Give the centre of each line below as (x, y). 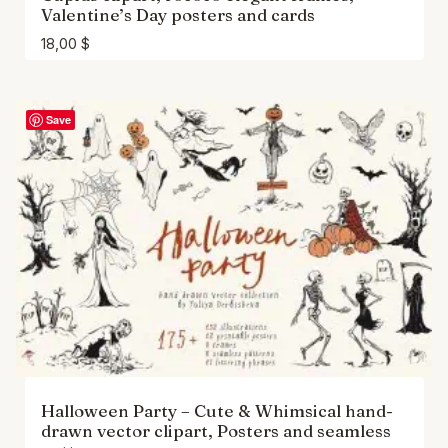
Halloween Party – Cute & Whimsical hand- (216, 411)
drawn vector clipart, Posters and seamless (215, 431)
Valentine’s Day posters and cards (177, 14)
